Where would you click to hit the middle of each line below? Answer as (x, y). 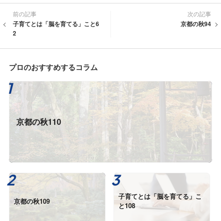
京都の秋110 (39, 121)
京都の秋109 (32, 201)
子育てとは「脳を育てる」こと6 (56, 23)
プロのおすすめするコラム (53, 67)
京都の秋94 (196, 23)
